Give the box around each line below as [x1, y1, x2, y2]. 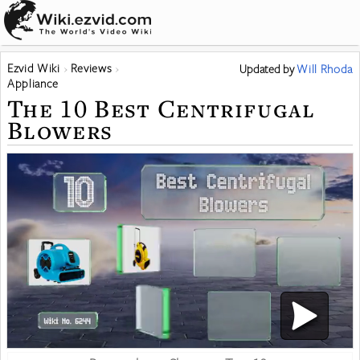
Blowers [7, 113, 113, 146]
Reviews [70, 60, 112, 76]
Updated [239, 61, 284, 76]
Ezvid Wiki [7, 60, 60, 76]
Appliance [7, 76, 59, 91]
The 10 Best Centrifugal [7, 92, 316, 125]
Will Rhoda [297, 61, 353, 76]
